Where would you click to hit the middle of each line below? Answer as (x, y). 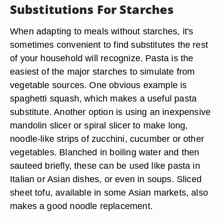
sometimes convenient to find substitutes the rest (109, 45)
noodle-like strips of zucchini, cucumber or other (107, 139)
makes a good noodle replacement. (81, 206)
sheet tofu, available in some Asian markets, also (109, 192)
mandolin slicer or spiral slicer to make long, (99, 125)
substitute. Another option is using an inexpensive (111, 112)
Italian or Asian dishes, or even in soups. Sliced (106, 179)
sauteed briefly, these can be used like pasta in (105, 166)
